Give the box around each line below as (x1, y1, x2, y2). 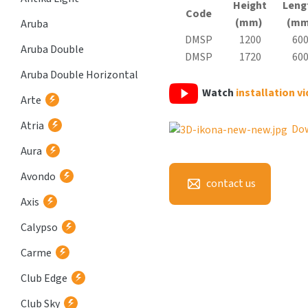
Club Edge (21, 271, 67, 286)
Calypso (21, 220, 58, 235)
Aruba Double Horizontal (21, 67, 138, 82)
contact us (204, 175, 256, 191)
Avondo (21, 169, 56, 184)
